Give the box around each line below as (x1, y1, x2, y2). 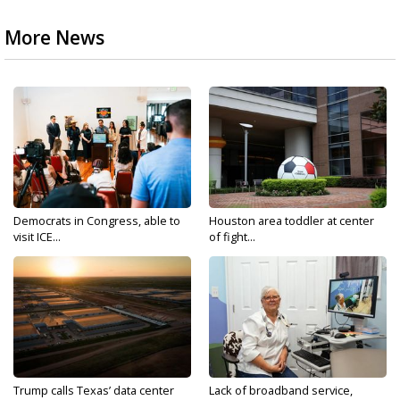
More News (4, 25, 104, 50)
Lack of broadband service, (209, 382, 353, 398)
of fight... (209, 229, 255, 245)
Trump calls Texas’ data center (13, 382, 174, 398)
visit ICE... (13, 229, 61, 245)
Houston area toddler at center (209, 212, 374, 229)
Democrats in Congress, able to (13, 212, 180, 229)
